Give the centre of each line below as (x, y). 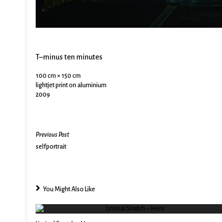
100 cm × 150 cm (58, 76)
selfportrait (51, 146)
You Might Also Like (69, 189)
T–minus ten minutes (69, 57)
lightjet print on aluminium (71, 85)
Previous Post (53, 135)
